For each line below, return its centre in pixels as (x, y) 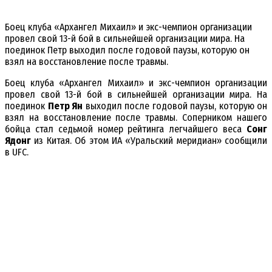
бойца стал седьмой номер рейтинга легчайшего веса (126, 129)
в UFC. (17, 152)
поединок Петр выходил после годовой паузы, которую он (127, 50)
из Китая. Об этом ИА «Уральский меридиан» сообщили (149, 141)
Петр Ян (65, 106)
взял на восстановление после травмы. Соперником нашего (136, 118)
